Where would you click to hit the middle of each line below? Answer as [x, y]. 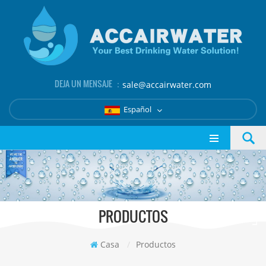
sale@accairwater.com [167, 85]
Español [138, 109]
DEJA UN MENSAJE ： [88, 83]
